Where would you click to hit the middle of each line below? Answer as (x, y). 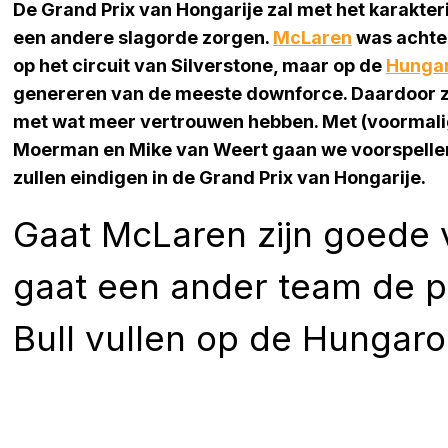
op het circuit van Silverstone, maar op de (199, 65)
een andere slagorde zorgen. (143, 37)
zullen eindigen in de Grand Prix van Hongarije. (219, 177)
